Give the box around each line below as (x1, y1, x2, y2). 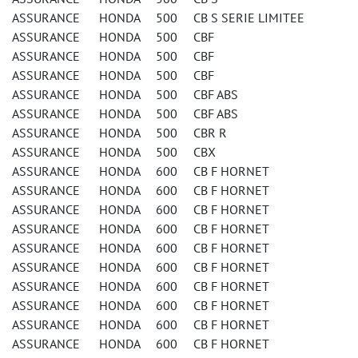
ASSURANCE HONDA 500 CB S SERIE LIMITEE (12, 10, 304, 26)
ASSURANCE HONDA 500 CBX (12, 144, 216, 160)
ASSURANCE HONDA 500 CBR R (12, 125, 227, 141)
